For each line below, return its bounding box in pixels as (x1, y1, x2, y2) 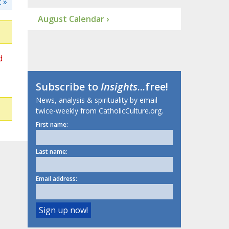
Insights (100, 80, 138, 94)
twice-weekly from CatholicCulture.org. (35, 106, 163, 116)
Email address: (35, 174, 77, 184)
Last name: (35, 147, 67, 156)
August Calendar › (37, 13, 109, 25)
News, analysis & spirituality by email (35, 95, 157, 105)
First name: (35, 120, 68, 129)
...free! (137, 80, 168, 94)
